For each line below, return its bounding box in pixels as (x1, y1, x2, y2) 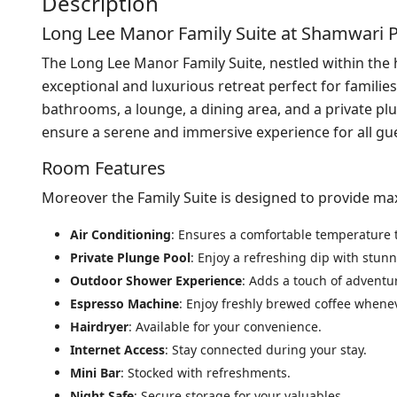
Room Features (42, 156, 166, 181)
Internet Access (70, 341, 165, 359)
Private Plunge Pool (70, 249, 191, 267)
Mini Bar (70, 364, 121, 382)
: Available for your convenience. (128, 318, 322, 336)
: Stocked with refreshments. (121, 364, 291, 382)
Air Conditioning (70, 226, 171, 244)
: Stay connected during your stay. (165, 341, 367, 359)
